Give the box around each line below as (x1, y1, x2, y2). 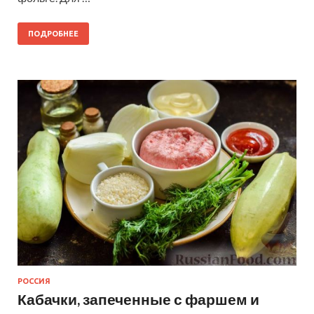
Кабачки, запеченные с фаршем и (18, 290, 259, 308)
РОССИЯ (18, 277, 50, 286)
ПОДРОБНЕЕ (28, 29, 78, 39)
